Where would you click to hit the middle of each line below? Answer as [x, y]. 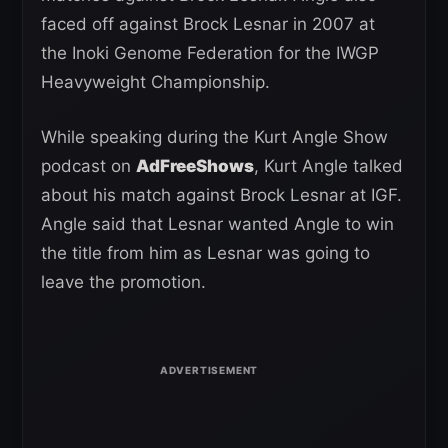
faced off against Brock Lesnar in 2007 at [208, 24]
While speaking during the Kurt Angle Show [214, 137]
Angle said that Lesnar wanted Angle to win [217, 224]
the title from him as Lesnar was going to [205, 253]
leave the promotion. [123, 282]
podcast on [88, 166]
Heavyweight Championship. [155, 82]
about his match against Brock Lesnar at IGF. [221, 195]
